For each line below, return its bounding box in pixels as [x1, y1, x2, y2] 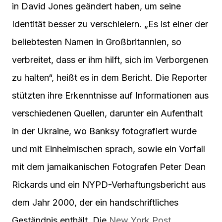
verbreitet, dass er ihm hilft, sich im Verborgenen [12, 55, 208, 65]
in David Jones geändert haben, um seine [12, 1, 181, 12]
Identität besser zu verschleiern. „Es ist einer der [12, 19, 208, 30]
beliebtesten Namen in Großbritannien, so [12, 37, 181, 48]
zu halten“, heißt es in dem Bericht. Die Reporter [12, 72, 207, 83]
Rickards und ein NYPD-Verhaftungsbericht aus [12, 179, 206, 190]
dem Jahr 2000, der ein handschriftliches [12, 197, 178, 208]
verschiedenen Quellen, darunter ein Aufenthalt [12, 108, 203, 119]
